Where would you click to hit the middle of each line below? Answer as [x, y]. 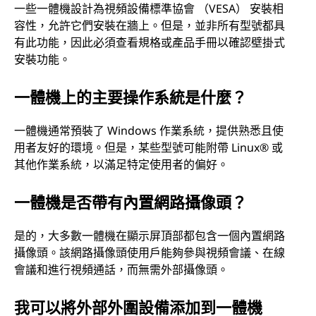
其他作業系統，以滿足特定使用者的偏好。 [121, 164]
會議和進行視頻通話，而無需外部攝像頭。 [121, 269]
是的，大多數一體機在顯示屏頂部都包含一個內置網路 [150, 235]
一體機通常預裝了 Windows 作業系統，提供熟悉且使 [149, 130]
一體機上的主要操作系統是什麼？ [130, 96]
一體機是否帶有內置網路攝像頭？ [130, 201]
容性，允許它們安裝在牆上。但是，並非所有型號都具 [150, 25]
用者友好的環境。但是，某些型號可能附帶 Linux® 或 [148, 147]
